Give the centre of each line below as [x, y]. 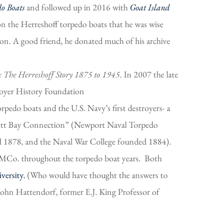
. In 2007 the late [149, 74]
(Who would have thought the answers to [96, 175]
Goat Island [150, 7]
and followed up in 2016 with [77, 7]
